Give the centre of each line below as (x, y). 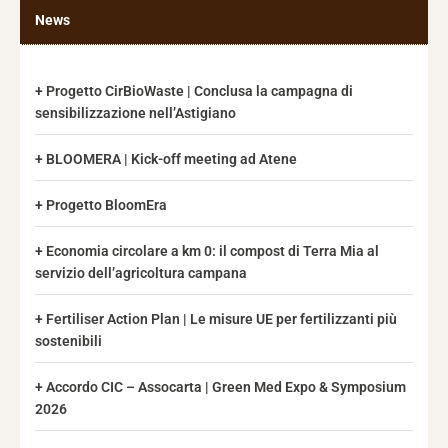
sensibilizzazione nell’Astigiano (135, 113)
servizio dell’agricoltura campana (141, 273)
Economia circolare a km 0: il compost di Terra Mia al (212, 251)
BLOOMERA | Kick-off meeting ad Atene (171, 159)
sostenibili (68, 341)
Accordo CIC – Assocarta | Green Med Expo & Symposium (226, 387)
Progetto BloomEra (106, 205)
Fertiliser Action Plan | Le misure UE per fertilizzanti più (221, 319)
